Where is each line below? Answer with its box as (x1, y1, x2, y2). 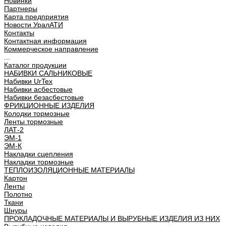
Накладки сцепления (4, 150, 73, 158)
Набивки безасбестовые (4, 93, 84, 101)
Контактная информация (4, 37, 87, 45)
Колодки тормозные (4, 109, 70, 118)
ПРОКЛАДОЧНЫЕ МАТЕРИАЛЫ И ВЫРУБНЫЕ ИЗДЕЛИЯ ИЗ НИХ (4, 214, 220, 222)
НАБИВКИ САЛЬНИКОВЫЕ (4, 69, 92, 77)
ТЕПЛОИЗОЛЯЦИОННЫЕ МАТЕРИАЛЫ (4, 166, 135, 174)
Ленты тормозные (4, 118, 63, 126)
